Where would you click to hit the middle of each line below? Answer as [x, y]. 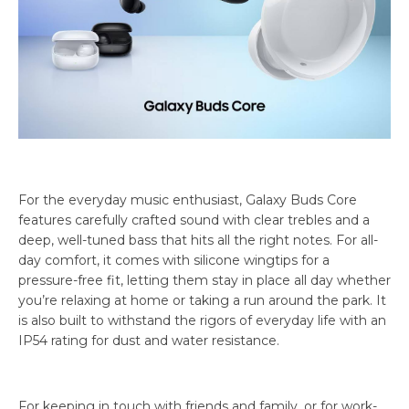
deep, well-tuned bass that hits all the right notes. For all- [198, 240]
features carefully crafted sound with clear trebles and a [194, 220]
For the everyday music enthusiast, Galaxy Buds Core [188, 199]
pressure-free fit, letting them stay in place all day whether [204, 280]
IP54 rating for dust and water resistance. [151, 340]
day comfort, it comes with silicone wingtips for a [174, 260]
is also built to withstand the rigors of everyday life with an [202, 320]
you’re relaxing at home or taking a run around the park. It [202, 300]
